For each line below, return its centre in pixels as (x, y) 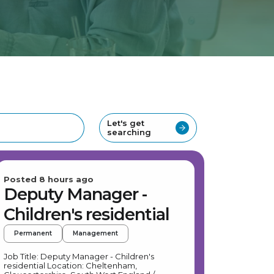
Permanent (33, 233)
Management (95, 233)
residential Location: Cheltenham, (25, 265)
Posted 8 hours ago (49, 179)
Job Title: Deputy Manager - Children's (79, 256)
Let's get (126, 123)
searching (129, 132)
